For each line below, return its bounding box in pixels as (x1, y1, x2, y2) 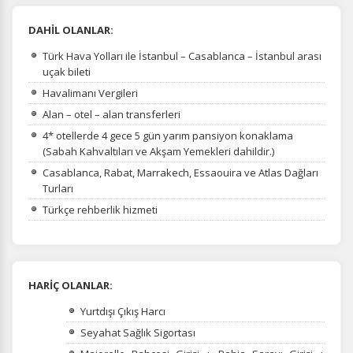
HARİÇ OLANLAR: (28, 278, 113, 292)
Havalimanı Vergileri (43, 86, 138, 100)
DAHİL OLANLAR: (28, 23, 113, 37)
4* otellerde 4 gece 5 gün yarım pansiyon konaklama (43, 128, 293, 143)
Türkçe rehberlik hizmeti (43, 203, 158, 217)
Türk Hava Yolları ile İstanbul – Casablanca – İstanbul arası (43, 49, 321, 63)
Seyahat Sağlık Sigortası (80, 325, 195, 340)
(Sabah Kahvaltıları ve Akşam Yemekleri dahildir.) (43, 144, 274, 158)
